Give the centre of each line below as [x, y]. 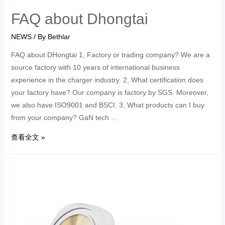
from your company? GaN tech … [64, 118]
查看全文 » [28, 137]
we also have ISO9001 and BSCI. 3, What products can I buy [107, 105]
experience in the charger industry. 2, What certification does [107, 80]
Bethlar [59, 37]
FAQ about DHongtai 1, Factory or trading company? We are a [110, 55]
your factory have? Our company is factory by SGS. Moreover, [109, 93]
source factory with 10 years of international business [95, 68]
